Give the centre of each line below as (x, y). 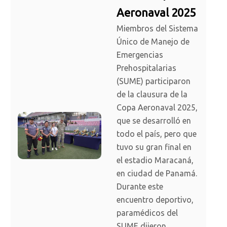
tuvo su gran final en (154, 147)
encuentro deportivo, (155, 200)
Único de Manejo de (153, 42)
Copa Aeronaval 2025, (157, 108)
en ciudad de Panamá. (157, 174)
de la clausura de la (152, 94)
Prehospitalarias (146, 68)
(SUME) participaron (154, 81)
